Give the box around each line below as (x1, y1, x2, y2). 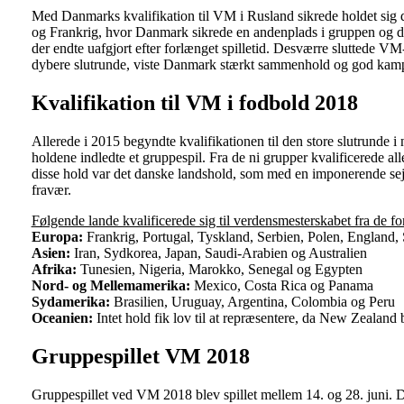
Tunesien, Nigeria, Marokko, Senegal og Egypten (76, 261, 363, 277)
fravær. (31, 181, 71, 197)
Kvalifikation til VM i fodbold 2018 (31, 91, 358, 115)
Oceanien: (31, 309, 93, 326)
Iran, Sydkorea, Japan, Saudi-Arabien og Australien (69, 244, 367, 261)
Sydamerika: (31, 293, 110, 309)
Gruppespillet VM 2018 (31, 344, 250, 368)
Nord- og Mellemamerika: (31, 277, 190, 293)
